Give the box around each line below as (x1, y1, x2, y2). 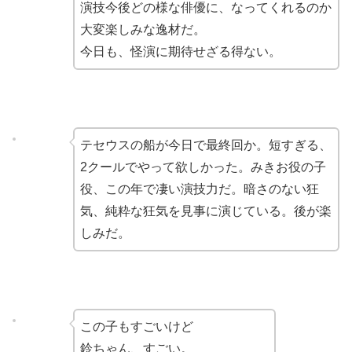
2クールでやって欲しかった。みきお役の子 (79, 160, 326, 174)
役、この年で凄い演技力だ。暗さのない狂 (79, 182, 319, 196)
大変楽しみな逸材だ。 (79, 23, 206, 37)
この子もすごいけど (79, 319, 193, 333)
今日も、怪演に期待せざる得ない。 (79, 45, 281, 59)
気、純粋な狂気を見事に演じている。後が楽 (79, 204, 332, 218)
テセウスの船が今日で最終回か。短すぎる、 (79, 138, 332, 152)
